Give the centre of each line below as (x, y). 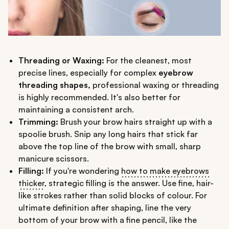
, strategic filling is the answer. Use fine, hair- (129, 183)
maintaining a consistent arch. (76, 109)
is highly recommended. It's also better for (99, 97)
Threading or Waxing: (61, 60)
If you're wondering (83, 170)
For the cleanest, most (148, 60)
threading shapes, (54, 85)
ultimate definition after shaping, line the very (105, 207)
